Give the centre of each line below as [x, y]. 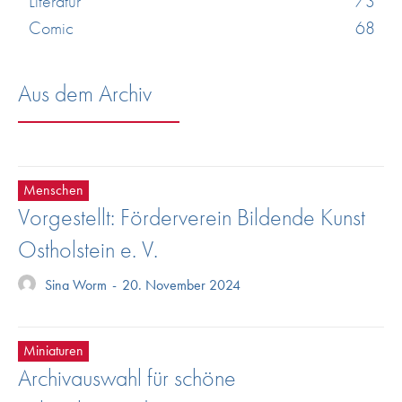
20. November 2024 [181, 284]
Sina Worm [76, 284]
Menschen [53, 189]
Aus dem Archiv [85, 93]
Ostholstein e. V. [88, 249]
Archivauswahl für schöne [127, 377]
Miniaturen [53, 350]
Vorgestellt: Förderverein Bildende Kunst [192, 217]
